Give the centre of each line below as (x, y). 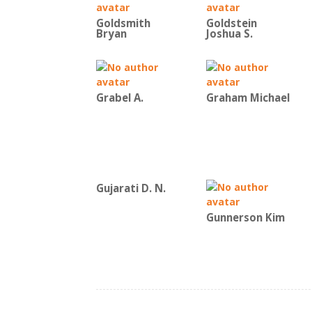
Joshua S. (229, 33)
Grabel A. (120, 97)
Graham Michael (248, 97)
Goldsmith (123, 23)
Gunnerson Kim (245, 217)
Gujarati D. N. (131, 188)
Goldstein (232, 23)
